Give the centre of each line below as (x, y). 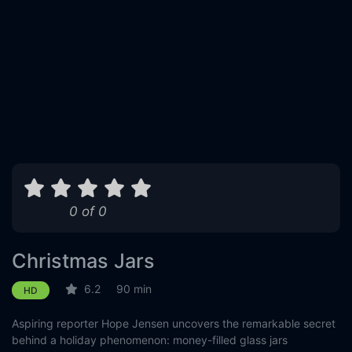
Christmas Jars (83, 261)
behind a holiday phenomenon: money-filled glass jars (150, 340)
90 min (134, 289)
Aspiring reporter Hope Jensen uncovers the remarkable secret (174, 323)
